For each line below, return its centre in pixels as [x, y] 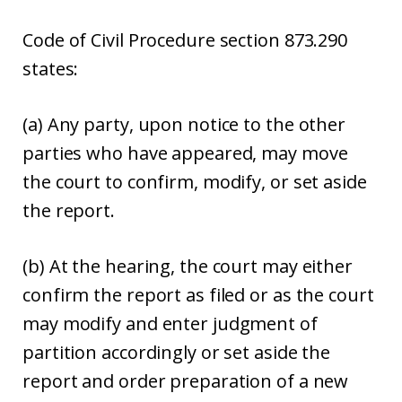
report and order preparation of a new [186, 381]
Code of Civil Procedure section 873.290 [185, 40]
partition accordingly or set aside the [177, 352]
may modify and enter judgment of [170, 323]
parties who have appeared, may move [185, 153]
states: [51, 69]
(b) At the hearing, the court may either [188, 266]
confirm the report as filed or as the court [198, 295]
